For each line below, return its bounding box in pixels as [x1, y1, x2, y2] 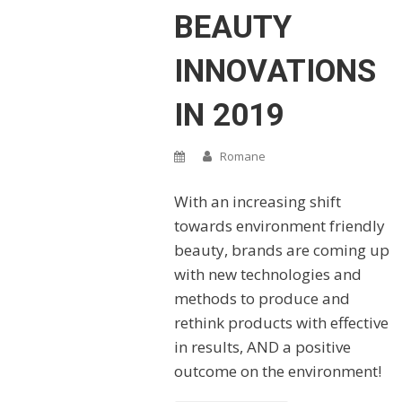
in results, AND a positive [173, 336, 351, 357]
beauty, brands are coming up [173, 239, 389, 260]
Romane [219, 147, 266, 164]
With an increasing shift [173, 190, 341, 212]
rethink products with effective [173, 311, 389, 333]
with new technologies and [173, 263, 362, 284]
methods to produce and [173, 287, 350, 309]
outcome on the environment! [173, 360, 381, 381]
